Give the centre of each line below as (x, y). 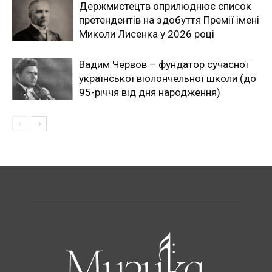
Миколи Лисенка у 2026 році (147, 34)
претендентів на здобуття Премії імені (169, 20)
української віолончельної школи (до (168, 79)
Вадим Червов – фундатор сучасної (164, 65)
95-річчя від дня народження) (150, 93)
